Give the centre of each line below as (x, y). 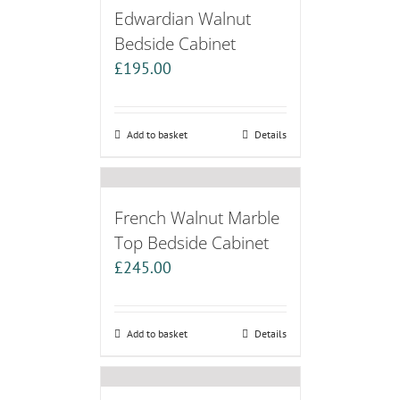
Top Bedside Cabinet (191, 243)
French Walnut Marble (196, 218)
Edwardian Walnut (182, 19)
